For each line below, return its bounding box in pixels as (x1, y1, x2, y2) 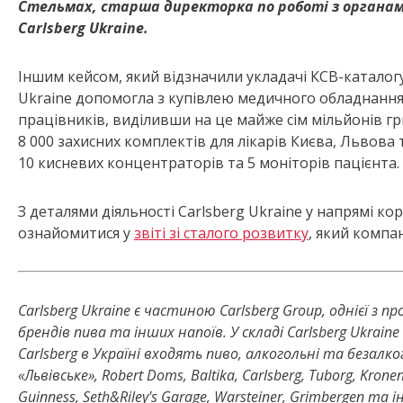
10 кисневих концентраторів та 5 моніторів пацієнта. (18, 153, 399, 174)
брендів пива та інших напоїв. (18, 322, 227, 343)
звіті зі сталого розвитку (134, 223, 309, 244)
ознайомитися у (18, 223, 134, 244)
